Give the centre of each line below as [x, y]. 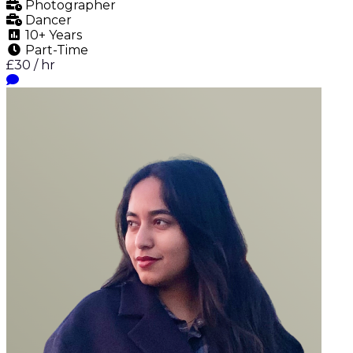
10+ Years [52, 35]
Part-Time [55, 50]
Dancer [47, 20]
